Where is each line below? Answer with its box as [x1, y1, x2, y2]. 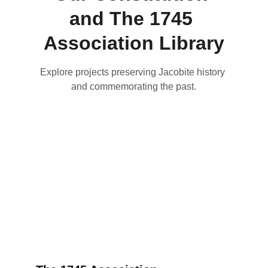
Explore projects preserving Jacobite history [40, 67, 228, 77]
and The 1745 [69, 8, 199, 29]
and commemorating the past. [71, 81, 197, 92]
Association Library [43, 32, 224, 54]
